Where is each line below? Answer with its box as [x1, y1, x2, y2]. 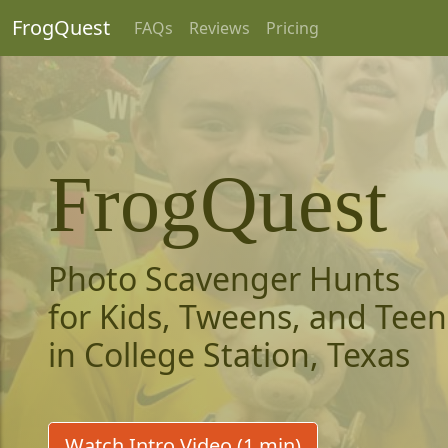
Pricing [266, 17, 319, 39]
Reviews [189, 17, 250, 39]
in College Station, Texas [48, 333, 410, 376]
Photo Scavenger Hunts [48, 257, 400, 300]
